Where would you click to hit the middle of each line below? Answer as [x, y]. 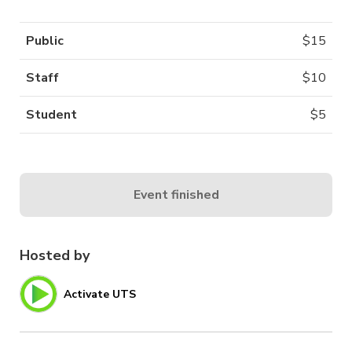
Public [45, 41]
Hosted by [55, 256]
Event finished [176, 194]
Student [51, 115]
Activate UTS [100, 294]
